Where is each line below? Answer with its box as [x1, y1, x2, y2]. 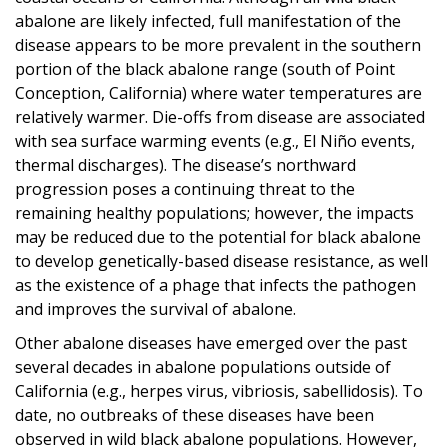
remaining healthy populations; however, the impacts [15, 201, 414, 224]
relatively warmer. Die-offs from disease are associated [15, 105, 425, 128]
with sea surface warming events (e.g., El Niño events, [15, 129, 415, 152]
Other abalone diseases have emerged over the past [15, 331, 407, 354]
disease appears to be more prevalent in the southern [15, 33, 421, 56]
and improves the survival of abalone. [15, 297, 296, 320]
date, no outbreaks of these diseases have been [15, 403, 374, 426]
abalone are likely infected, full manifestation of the [15, 9, 401, 32]
